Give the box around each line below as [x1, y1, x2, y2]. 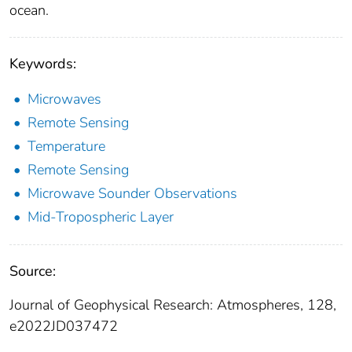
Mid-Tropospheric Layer [27, 207, 174, 227]
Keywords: [9, 54, 76, 74]
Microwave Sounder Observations [27, 184, 237, 203]
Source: [9, 262, 56, 281]
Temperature [27, 137, 105, 156]
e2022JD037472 [9, 317, 118, 336]
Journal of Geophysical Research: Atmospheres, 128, [9, 295, 336, 315]
